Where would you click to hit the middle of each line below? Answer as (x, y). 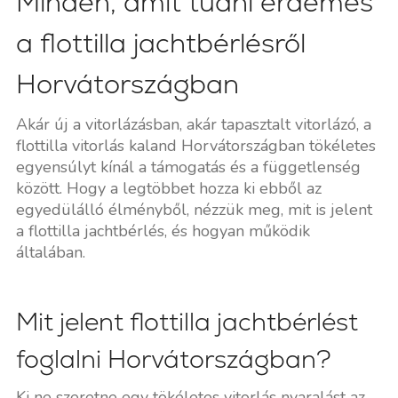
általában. (50, 252)
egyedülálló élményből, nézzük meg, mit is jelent (194, 209)
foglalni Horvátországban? (173, 358)
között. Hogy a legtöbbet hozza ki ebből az (168, 188)
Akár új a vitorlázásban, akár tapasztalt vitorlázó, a (193, 124)
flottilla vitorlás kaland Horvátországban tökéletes (195, 145)
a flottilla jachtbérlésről (160, 43)
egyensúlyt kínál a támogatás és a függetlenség (188, 167)
